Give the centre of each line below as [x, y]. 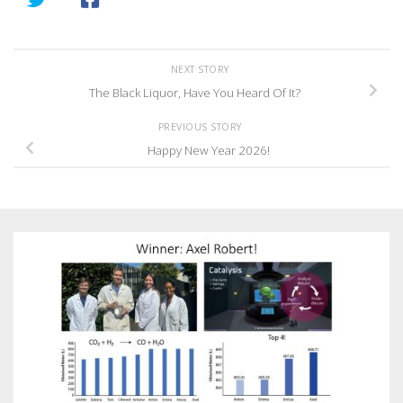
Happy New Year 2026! [209, 151]
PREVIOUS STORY [201, 126]
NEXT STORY [201, 69]
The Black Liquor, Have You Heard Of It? [194, 92]
